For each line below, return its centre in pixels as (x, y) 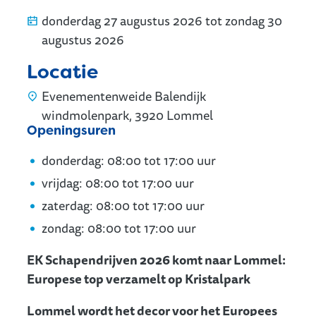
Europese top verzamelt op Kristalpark (139, 278)
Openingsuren (71, 130)
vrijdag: (62, 182)
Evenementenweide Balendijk (124, 96)
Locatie (62, 71)
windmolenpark (85, 115)
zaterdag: (67, 205)
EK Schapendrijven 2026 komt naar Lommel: (156, 259)
